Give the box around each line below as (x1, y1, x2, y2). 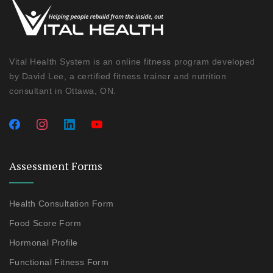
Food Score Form (9, 218, 81, 229)
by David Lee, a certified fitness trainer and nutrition (9, 71, 227, 82)
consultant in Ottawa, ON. (9, 86, 116, 96)
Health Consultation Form (9, 199, 114, 209)
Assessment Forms (9, 158, 102, 174)
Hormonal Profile (9, 238, 78, 248)
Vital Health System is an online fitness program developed (9, 57, 255, 67)
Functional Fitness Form (9, 257, 109, 268)
